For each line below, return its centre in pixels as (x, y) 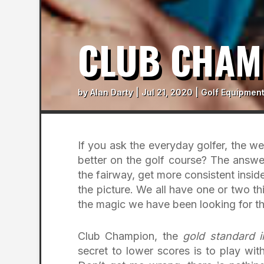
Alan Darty (112, 92)
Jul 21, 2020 (167, 92)
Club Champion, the (131, 236)
